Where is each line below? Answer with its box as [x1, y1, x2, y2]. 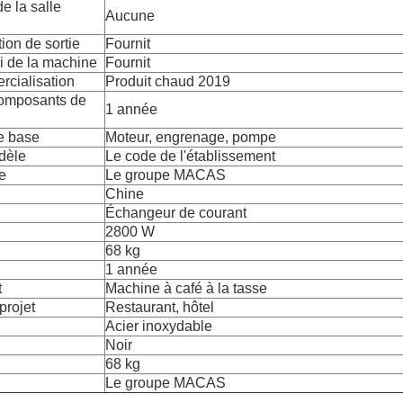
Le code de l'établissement [105, 148, 275, 164]
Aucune [105, 7, 155, 23]
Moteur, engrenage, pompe [105, 129, 276, 145]
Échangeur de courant [105, 204, 246, 220]
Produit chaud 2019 [105, 73, 230, 89]
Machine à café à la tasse [105, 280, 267, 296]
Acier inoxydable [105, 318, 212, 334]
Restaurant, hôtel [105, 299, 214, 315]
